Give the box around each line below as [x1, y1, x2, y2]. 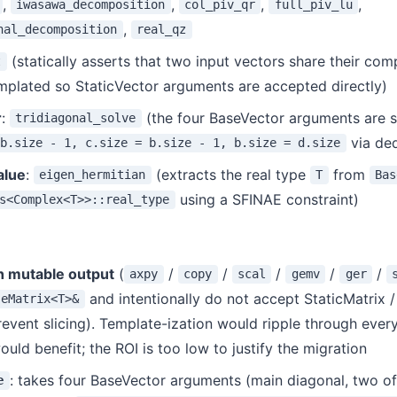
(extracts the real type [151, 165, 310, 183]
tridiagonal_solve [15, 111, 136, 126]
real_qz [136, 22, 187, 37]
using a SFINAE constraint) [175, 190, 359, 208]
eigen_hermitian [39, 167, 146, 183]
